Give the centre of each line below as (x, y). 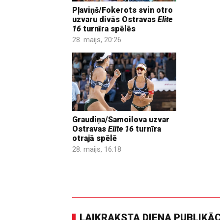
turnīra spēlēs (108, 28)
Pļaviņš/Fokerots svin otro (123, 10)
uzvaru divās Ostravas (115, 19)
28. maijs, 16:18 (97, 150)
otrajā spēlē (95, 138)
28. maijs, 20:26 (97, 40)
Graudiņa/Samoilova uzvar (121, 120)
